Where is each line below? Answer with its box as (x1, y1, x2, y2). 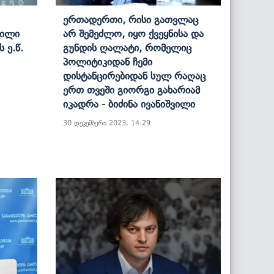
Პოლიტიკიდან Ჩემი (63, 55, 152, 68)
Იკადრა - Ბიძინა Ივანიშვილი (63, 97, 195, 110)
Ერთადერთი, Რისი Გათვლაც (63, 13, 198, 26)
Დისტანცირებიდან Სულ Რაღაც (63, 69, 206, 82)
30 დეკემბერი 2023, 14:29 (63, 118, 150, 127)
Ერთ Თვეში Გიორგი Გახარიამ (63, 83, 200, 96)
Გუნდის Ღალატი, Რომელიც (63, 41, 191, 54)
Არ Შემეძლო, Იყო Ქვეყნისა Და (63, 27, 204, 40)
